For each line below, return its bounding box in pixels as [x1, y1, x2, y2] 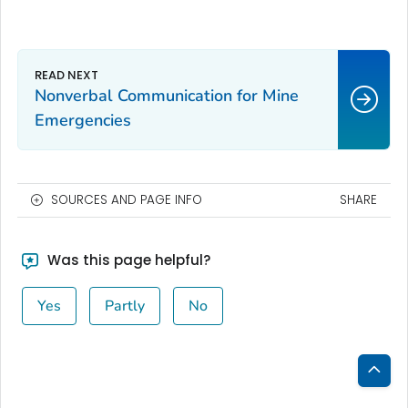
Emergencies [35, 109, 131, 132]
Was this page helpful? [43, 250, 210, 270]
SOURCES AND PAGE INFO [51, 191, 202, 209]
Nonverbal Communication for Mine [35, 85, 299, 107]
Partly [104, 296, 145, 317]
